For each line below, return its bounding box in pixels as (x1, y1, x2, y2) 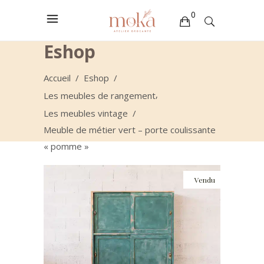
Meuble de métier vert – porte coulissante (44, 123, 216, 136)
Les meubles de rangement (44, 89, 156, 101)
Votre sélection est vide (31, 43, 128, 55)
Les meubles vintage (44, 107, 128, 119)
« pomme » (44, 140, 89, 152)
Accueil (44, 71, 71, 84)
